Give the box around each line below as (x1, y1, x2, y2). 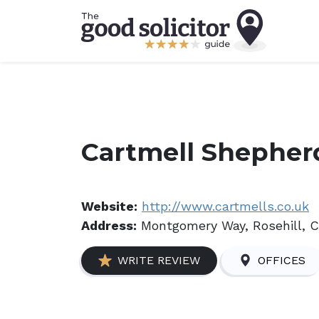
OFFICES (258, 253, 305, 267)
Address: (81, 218, 137, 233)
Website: (81, 199, 137, 214)
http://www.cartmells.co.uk (142, 199, 309, 214)
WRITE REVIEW (117, 253, 200, 267)
